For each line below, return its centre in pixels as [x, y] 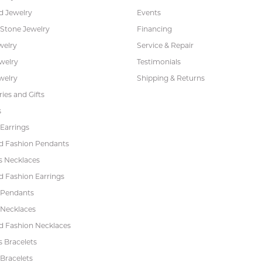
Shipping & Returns [171, 78]
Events [149, 12]
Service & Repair [165, 45]
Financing [154, 29]
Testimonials [159, 61]
